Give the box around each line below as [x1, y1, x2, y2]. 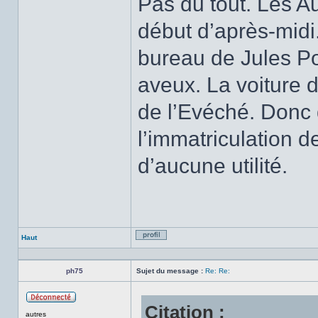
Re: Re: [205, 267, 230, 275]
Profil [167, 244, 183, 252]
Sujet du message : [136, 267, 203, 275]
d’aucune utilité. [138, 154, 287, 177]
